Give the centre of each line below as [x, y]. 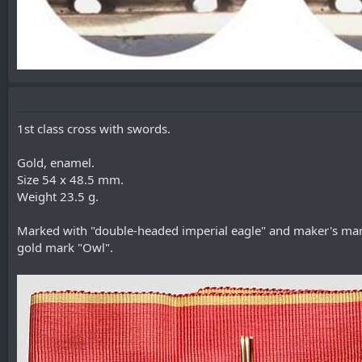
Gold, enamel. [56, 163]
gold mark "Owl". [65, 248]
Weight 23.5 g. [58, 197]
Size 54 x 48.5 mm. [70, 180]
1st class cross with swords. [94, 129]
